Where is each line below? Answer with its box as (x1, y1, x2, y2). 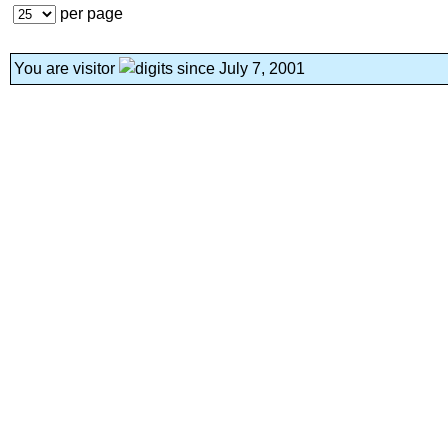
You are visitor (14, 60, 119, 78)
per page (56, 5, 123, 23)
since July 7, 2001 (173, 60, 305, 78)
